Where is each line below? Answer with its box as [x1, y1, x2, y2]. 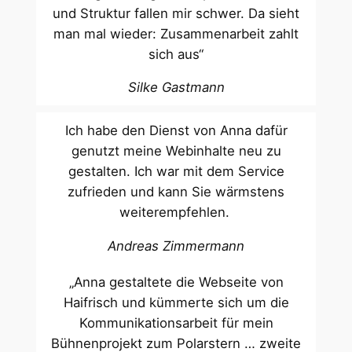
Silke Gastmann [127, 79, 225, 96]
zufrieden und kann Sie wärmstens [68, 184, 284, 200]
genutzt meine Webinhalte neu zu [71, 143, 281, 159]
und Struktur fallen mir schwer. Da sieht [53, 5, 299, 21]
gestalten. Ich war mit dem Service [68, 163, 284, 180]
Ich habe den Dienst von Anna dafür [64, 123, 288, 139]
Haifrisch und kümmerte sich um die [63, 295, 289, 311]
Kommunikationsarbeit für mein [79, 315, 273, 332]
